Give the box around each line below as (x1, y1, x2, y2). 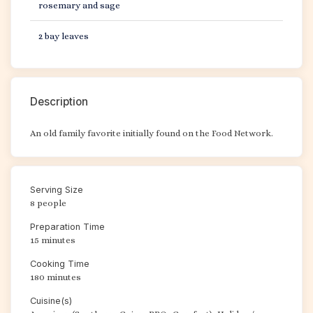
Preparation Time (30, 221, 105, 232)
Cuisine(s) (30, 296, 72, 306)
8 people (30, 198, 66, 208)
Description (30, 95, 88, 108)
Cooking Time (30, 259, 89, 269)
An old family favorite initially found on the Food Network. (30, 128, 273, 138)
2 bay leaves (38, 31, 89, 41)
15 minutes (30, 235, 75, 245)
